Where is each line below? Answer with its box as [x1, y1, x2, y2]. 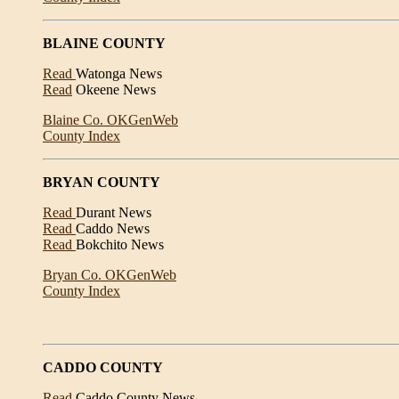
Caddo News [76, 221, 150, 236]
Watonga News [76, 66, 162, 81]
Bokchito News [76, 237, 164, 252]
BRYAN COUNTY [43, 175, 160, 190]
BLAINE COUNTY [43, 36, 166, 51]
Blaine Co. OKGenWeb [43, 112, 178, 127]
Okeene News [72, 82, 156, 97]
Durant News [76, 205, 151, 220]
